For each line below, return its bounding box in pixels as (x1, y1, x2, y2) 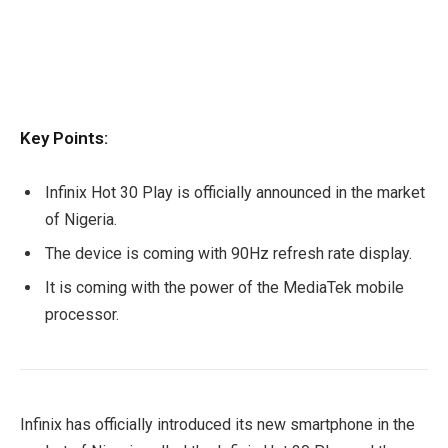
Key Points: (20, 127, 108, 148)
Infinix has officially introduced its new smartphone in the (20, 415, 415, 435)
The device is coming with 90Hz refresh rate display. (45, 244, 412, 264)
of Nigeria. (45, 210, 117, 230)
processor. (45, 305, 119, 325)
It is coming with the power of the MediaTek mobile (45, 278, 404, 298)
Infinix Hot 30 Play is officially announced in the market (45, 183, 425, 203)
